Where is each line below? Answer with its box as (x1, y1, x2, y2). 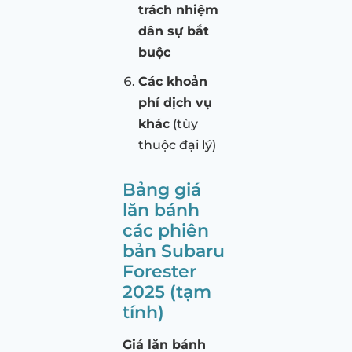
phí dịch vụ (138, 95, 212, 111)
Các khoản (138, 74, 207, 90)
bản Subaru (123, 240, 225, 262)
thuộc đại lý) (138, 137, 216, 153)
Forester (123, 260, 196, 283)
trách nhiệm (138, 2, 218, 18)
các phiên (123, 219, 209, 242)
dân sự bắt (138, 24, 209, 39)
